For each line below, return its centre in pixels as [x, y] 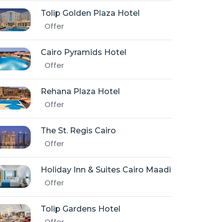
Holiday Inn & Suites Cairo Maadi [106, 170]
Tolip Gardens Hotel [81, 209]
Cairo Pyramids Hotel [83, 52]
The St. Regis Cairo [78, 131]
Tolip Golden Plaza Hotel [90, 13]
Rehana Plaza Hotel [80, 91]
